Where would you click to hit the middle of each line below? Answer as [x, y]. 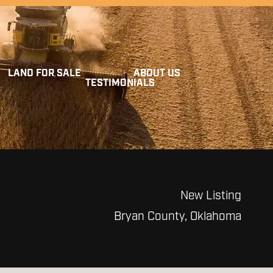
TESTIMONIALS [120, 83]
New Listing [211, 196]
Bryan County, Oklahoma [178, 217]
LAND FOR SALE [44, 73]
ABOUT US [157, 73]
